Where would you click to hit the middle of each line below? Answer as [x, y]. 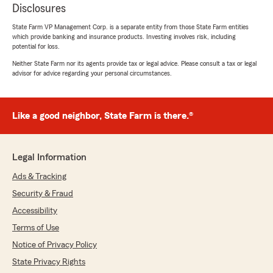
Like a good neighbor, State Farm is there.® [103, 116]
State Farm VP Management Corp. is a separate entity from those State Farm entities [130, 27]
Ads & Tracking [39, 177]
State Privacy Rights [49, 262]
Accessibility [35, 211]
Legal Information [49, 158]
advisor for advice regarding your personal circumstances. [92, 73]
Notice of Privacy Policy [55, 245]
